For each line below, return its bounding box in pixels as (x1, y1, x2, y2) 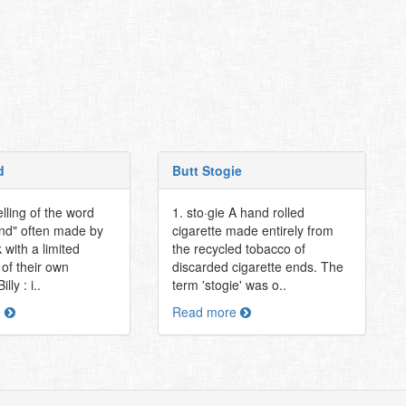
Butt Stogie (171, 161, 242, 179)
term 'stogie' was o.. (171, 275, 286, 294)
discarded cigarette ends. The (171, 257, 343, 275)
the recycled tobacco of (171, 239, 305, 257)
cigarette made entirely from (171, 221, 333, 239)
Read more (171, 303, 240, 321)
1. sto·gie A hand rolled (171, 203, 304, 221)
